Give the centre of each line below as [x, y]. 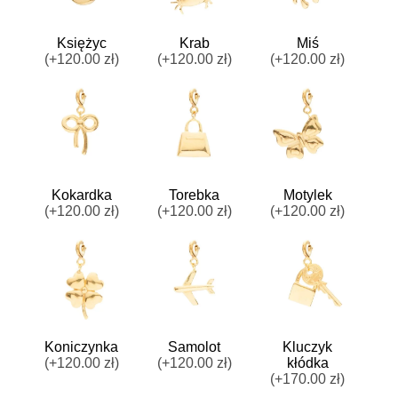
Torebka [195, 195]
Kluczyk [308, 347]
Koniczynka [82, 347]
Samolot [195, 347]
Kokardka [81, 195]
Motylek [307, 195]
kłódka [307, 363]
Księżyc [81, 43]
